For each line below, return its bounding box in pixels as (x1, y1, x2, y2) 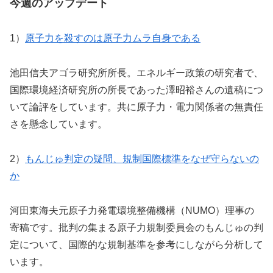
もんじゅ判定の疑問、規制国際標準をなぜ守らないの (25, 154, 259, 165)
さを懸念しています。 (10, 119, 107, 130)
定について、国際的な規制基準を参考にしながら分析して (10, 239, 263, 250)
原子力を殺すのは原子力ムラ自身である (25, 33, 200, 44)
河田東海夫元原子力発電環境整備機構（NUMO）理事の (10, 205, 254, 216)
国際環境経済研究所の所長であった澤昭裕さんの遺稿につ (10, 85, 263, 96)
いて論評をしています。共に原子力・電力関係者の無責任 (10, 102, 263, 113)
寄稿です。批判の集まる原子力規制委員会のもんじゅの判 (10, 222, 263, 233)
